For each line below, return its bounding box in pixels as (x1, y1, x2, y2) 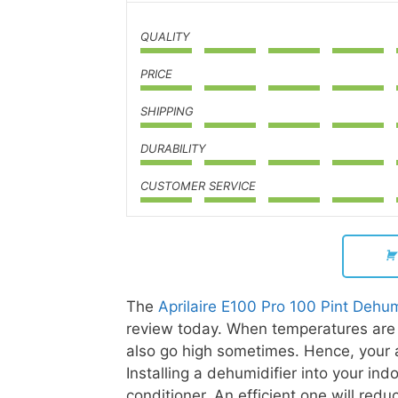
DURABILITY (140, 140, 206, 155)
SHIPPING (140, 103, 194, 118)
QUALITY (140, 28, 190, 44)
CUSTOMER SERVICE (140, 178, 256, 193)
